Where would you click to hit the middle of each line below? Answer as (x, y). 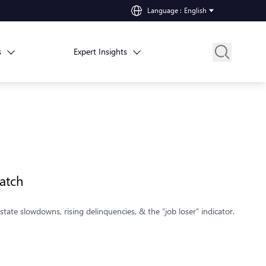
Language (163, 10)
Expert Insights (101, 51)
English (195, 10)
